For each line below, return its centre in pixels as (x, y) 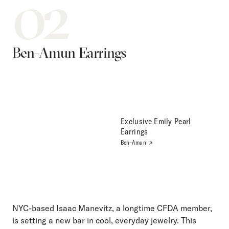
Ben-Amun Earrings (70, 52)
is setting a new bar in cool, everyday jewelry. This (104, 221)
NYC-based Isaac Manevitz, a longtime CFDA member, (112, 208)
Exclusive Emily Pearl (156, 121)
